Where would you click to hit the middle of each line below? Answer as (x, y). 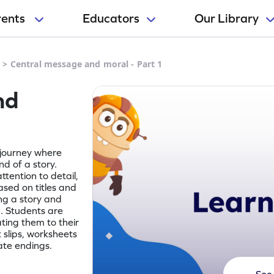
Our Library (227, 18)
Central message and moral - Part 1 (86, 64)
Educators (111, 18)
